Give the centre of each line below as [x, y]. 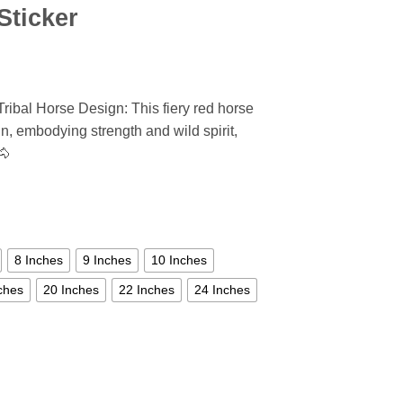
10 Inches [179, 260]
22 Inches [147, 290]
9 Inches [107, 260]
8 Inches [39, 260]
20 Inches [71, 290]
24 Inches [222, 290]
